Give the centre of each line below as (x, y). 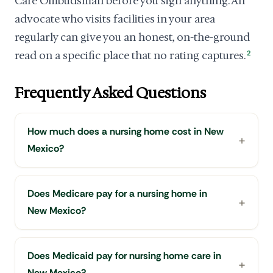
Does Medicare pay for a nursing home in (117, 193)
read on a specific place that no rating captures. (130, 55)
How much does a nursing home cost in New (126, 131)
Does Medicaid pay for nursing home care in (124, 256)
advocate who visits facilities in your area (115, 19)
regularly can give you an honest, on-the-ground (132, 37)
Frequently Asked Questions (110, 93)
